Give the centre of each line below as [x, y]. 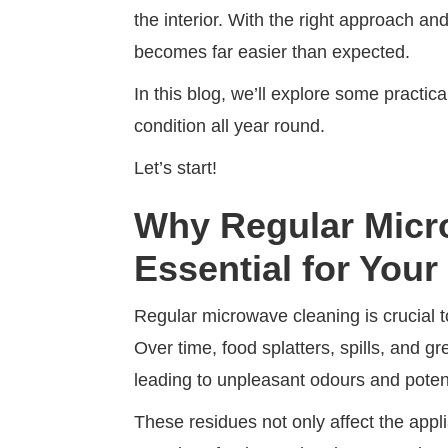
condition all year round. [230, 126]
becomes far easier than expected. [275, 52]
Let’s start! [176, 168]
